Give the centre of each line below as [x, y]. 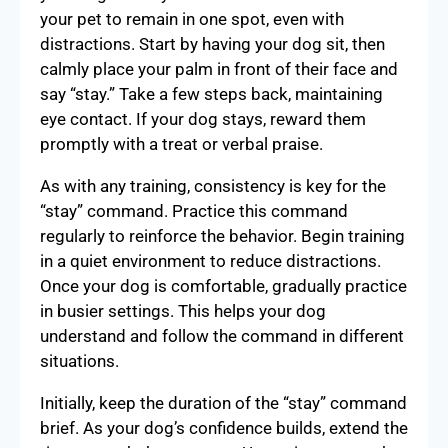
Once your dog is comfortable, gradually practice [223, 285]
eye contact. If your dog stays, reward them [203, 118]
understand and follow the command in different [222, 335]
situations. [79, 360]
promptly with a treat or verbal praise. [181, 143]
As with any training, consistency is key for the [213, 185]
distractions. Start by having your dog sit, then [212, 43]
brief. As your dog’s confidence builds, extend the [224, 427]
